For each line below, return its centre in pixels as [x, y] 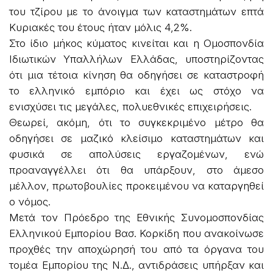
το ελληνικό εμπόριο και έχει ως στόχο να [136, 91]
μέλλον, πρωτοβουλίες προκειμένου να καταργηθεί [136, 186]
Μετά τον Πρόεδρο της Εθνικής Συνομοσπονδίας [136, 218]
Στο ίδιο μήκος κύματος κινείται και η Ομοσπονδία [136, 44]
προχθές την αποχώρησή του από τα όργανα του [136, 250]
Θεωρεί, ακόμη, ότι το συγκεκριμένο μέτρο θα [136, 123]
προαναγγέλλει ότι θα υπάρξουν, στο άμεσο [136, 170]
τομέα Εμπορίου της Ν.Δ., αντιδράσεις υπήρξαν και [136, 265]
